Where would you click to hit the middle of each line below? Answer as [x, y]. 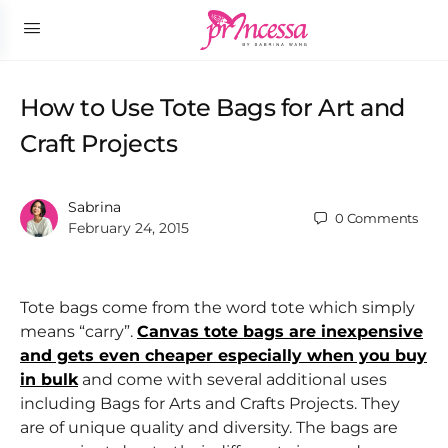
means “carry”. [78, 331]
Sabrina [94, 207]
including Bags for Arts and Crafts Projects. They [210, 403]
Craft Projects [99, 143]
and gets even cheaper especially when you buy [223, 355]
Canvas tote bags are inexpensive [280, 331]
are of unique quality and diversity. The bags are [209, 427]
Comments [382, 217]
